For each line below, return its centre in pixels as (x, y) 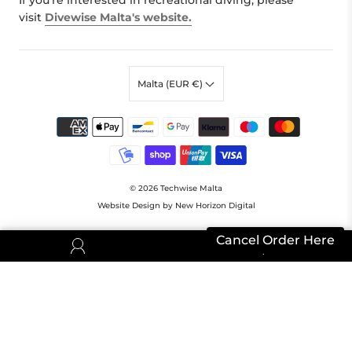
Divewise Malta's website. (118, 18)
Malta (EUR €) (171, 83)
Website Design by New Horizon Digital (176, 206)
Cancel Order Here (275, 240)
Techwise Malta (191, 189)
